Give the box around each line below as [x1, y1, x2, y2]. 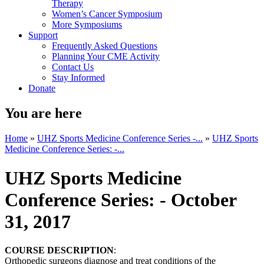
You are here [5, 105, 82, 121]
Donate [28, 83, 55, 94]
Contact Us [52, 62, 94, 72]
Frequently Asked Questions [52, 41, 157, 51]
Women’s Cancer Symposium [52, 9, 162, 19]
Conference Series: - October [5, 189, 236, 210]
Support [28, 30, 58, 41]
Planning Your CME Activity [52, 51, 160, 62]
